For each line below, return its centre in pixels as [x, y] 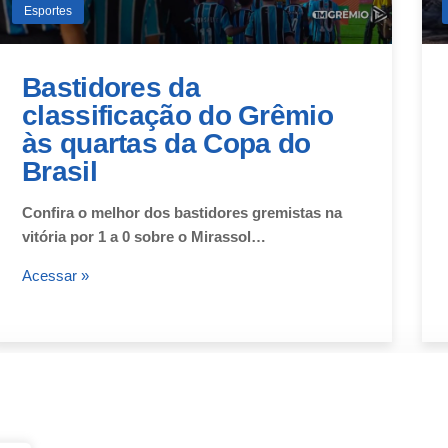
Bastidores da [111, 87]
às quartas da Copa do [166, 143]
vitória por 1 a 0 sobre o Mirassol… [144, 236]
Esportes [48, 10]
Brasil [59, 171]
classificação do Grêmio [177, 115]
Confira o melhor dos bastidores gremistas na [182, 212]
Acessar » [55, 275]
